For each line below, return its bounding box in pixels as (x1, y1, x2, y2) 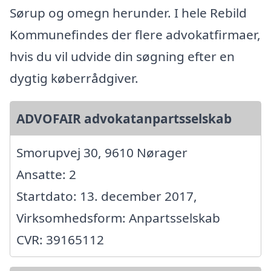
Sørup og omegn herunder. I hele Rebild (10, 4, 247, 21)
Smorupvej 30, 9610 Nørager (16, 143, 188, 161)
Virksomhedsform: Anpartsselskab (16, 209, 220, 226)
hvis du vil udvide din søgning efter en (10, 47, 235, 65)
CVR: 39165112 (16, 230, 104, 248)
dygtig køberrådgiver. (10, 69, 139, 87)
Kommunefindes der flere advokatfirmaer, (10, 25, 261, 43)
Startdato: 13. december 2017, (16, 187, 197, 204)
